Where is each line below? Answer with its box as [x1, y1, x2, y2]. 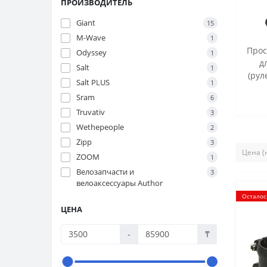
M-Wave [76, 32, 105, 43]
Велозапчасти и [76, 166, 134, 177]
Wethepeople [76, 121, 124, 132]
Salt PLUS [76, 76, 110, 88]
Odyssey [76, 46, 107, 58]
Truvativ [76, 106, 105, 117]
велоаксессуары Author [76, 177, 163, 188]
